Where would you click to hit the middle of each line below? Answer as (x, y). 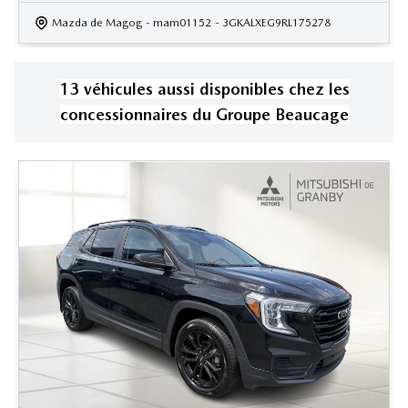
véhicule (114, 89)
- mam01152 (178, 23)
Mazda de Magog (97, 23)
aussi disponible (217, 89)
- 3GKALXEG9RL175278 (273, 23)
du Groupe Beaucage (270, 115)
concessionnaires (123, 115)
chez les (319, 89)
